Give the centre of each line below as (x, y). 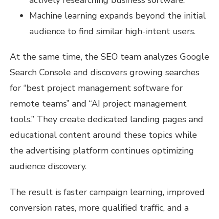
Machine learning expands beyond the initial (118, 15)
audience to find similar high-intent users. (112, 31)
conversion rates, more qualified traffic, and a (99, 208)
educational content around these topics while (103, 135)
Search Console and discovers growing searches (105, 73)
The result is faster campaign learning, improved (107, 192)
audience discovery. (48, 166)
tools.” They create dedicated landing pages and (107, 120)
